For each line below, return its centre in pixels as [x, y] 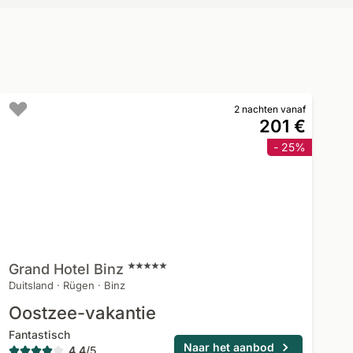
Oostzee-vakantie [82, 313]
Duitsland [31, 285]
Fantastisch [39, 334]
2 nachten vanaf [269, 109]
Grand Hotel [49, 269]
